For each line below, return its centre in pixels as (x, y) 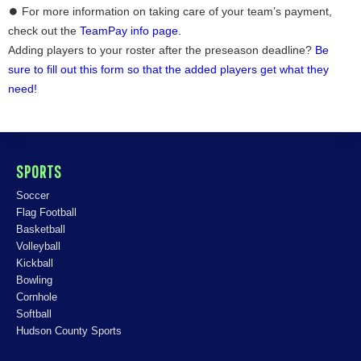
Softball (34, 313)
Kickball (35, 263)
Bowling (34, 280)
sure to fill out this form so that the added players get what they (168, 70)
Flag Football (46, 213)
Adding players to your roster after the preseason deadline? (162, 50)
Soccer (33, 196)
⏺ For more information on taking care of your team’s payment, (170, 12)
